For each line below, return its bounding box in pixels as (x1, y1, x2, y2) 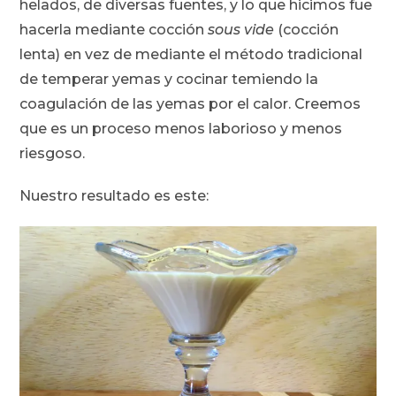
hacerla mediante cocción (19, 21, 209, 39)
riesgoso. (19, 145, 86, 163)
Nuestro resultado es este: (19, 187, 209, 205)
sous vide (208, 21, 275, 39)
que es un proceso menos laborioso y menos (19, 120, 343, 138)
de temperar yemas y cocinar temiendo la (19, 71, 319, 88)
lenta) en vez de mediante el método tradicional (19, 46, 363, 64)
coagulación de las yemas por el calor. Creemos (19, 95, 362, 113)
